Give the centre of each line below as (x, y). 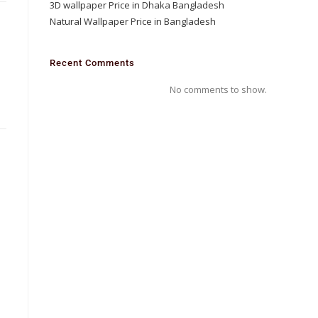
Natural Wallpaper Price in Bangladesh (133, 21)
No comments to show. (218, 89)
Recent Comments (92, 63)
